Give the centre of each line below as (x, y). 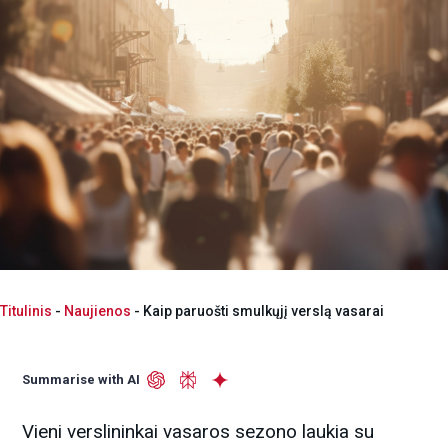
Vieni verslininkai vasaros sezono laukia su (198, 431)
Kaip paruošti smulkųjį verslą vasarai (263, 310)
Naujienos (97, 310)
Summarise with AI (81, 379)
